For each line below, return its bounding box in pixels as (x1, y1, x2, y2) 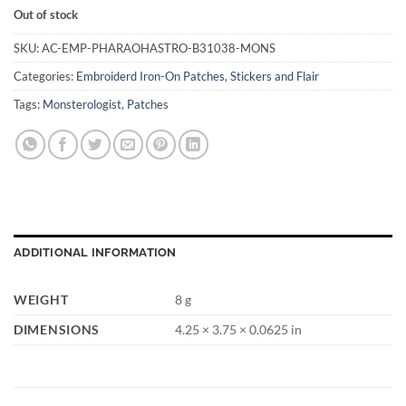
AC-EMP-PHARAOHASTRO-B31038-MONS (42, 40, 275, 55)
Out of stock (14, 7, 78, 23)
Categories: (14, 68, 76, 83)
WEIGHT (14, 291, 69, 307)
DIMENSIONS (14, 321, 101, 337)
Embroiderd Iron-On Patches (76, 68, 225, 83)
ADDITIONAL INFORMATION (14, 245, 177, 259)
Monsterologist (43, 96, 121, 111)
